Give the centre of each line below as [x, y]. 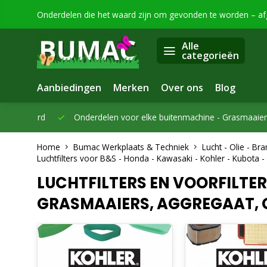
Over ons [182, 88]
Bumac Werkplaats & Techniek [131, 147]
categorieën [210, 55]
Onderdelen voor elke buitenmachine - [127, 117]
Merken [131, 88]
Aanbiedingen [69, 88]
